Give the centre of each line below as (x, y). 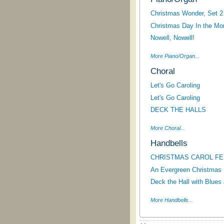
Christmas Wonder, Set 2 (186, 13)
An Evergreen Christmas (186, 169)
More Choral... (167, 128)
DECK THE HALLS (178, 110)
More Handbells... (171, 200)
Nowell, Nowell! (172, 38)
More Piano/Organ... (175, 56)
